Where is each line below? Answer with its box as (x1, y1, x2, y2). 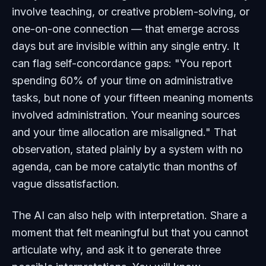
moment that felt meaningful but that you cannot (12, 226, 248, 239)
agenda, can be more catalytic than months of (12, 160, 237, 173)
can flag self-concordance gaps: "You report (12, 57, 232, 69)
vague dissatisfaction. (12, 178, 119, 190)
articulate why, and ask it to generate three (12, 243, 221, 256)
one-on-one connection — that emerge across (12, 23, 239, 35)
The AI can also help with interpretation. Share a (12, 209, 247, 221)
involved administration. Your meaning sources (12, 109, 240, 121)
